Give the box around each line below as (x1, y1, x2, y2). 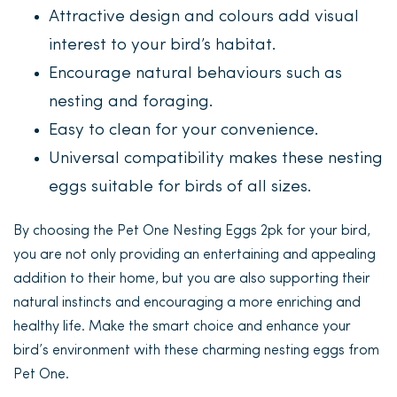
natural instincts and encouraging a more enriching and (13, 296, 361, 310)
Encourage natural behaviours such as (49, 66, 342, 82)
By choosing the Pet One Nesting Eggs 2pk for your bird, (13, 224, 370, 238)
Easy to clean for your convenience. (49, 122, 318, 139)
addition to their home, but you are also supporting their (13, 272, 370, 286)
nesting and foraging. (49, 94, 213, 111)
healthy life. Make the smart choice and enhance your (13, 320, 351, 334)
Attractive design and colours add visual (49, 9, 359, 26)
